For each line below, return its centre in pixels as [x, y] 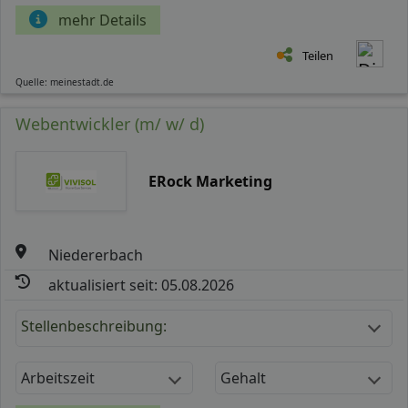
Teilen [318, 55]
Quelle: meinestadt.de [65, 82]
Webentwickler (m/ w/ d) [110, 123]
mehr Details [102, 20]
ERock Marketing [210, 181]
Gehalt [243, 377]
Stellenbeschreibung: [94, 326]
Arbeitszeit [58, 377]
